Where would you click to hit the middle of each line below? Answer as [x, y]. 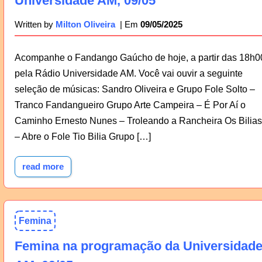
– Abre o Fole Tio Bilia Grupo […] [82, 136]
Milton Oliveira [85, 25]
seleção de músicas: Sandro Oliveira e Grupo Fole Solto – [135, 89]
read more [43, 167]
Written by [35, 25]
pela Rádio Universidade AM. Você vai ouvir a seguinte [128, 73]
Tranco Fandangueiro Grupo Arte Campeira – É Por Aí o [130, 105]
